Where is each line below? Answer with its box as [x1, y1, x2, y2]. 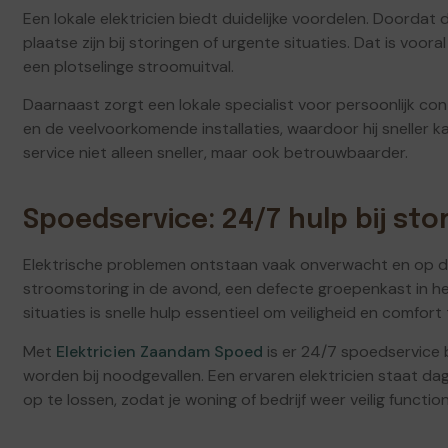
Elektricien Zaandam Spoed [56, 340, 263, 362]
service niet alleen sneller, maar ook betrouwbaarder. [23, 142, 408, 164]
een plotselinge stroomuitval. [23, 55, 234, 77]
